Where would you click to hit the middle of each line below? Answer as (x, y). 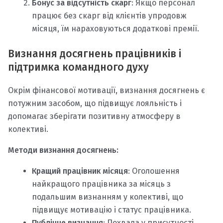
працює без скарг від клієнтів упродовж (109, 16)
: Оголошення (154, 171)
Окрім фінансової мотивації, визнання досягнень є (107, 91)
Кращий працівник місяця (80, 171)
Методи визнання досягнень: (63, 150)
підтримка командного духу (78, 67)
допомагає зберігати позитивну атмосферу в (94, 116)
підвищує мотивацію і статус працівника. (111, 210)
